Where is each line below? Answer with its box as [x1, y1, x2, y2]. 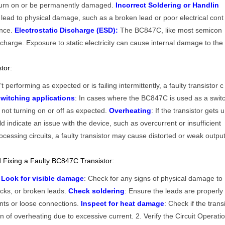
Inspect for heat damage [81, 199, 165, 208]
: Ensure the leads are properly [125, 187, 223, 195]
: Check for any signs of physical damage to [84, 174, 223, 183]
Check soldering [68, 187, 125, 195]
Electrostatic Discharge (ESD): [15, 26, 119, 35]
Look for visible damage [1, 174, 84, 183]
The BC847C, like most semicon [118, 26, 222, 35]
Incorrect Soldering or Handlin [116, 1, 219, 10]
